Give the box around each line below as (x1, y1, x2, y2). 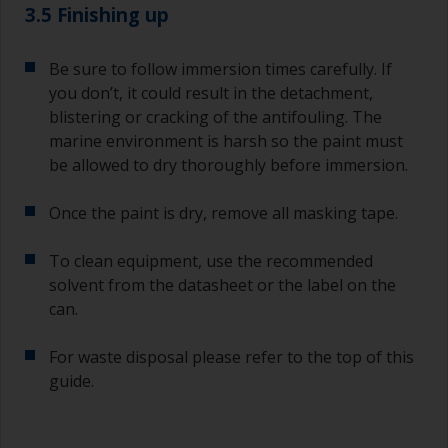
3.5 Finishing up (25, 2, 169, 28)
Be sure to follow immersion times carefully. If (49, 58, 392, 81)
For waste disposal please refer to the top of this (49, 346, 414, 369)
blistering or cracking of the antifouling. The (49, 106, 382, 129)
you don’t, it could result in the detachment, (49, 82, 373, 105)
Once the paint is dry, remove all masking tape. (49, 202, 398, 225)
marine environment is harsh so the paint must (49, 130, 403, 153)
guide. (49, 370, 94, 393)
